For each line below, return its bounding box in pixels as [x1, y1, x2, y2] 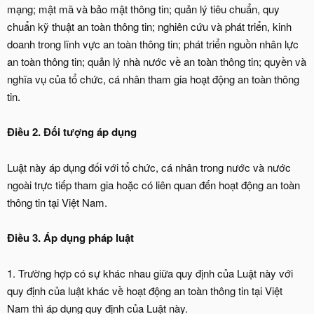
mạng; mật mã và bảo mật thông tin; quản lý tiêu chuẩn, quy [7, 1, 280, 16]
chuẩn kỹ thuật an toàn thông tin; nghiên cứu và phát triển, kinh [7, 19, 292, 34]
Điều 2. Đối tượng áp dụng [7, 124, 137, 139]
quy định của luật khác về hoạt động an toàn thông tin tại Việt [7, 283, 282, 298]
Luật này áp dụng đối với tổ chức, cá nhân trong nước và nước [7, 160, 291, 175]
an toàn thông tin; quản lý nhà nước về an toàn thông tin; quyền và [7, 54, 306, 69]
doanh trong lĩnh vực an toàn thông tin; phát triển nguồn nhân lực [7, 36, 299, 51]
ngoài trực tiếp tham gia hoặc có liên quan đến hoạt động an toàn [7, 177, 300, 192]
